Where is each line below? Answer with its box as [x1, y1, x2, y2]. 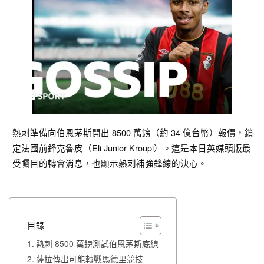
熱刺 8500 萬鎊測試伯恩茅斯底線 [35, 237, 159, 249]
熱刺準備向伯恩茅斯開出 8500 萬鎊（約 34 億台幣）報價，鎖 [12, 126, 254, 139]
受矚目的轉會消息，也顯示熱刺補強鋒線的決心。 [12, 157, 207, 170]
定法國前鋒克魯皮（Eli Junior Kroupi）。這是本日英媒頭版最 [12, 141, 252, 154]
